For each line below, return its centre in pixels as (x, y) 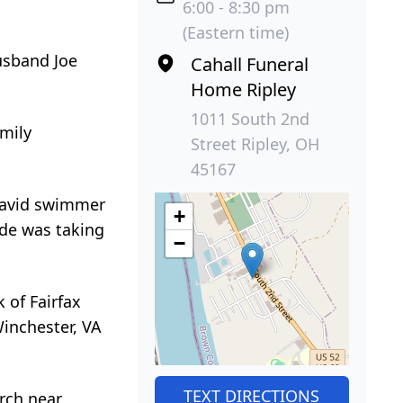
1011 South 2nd (250, 118)
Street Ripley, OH (255, 143)
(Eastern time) (235, 32)
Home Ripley (243, 89)
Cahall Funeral (249, 64)
